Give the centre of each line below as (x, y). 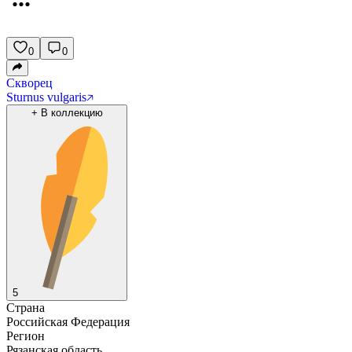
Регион (26, 336)
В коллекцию (71, 113)
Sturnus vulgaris (46, 97)
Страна (26, 308)
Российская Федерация (68, 322)
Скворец (29, 83)
